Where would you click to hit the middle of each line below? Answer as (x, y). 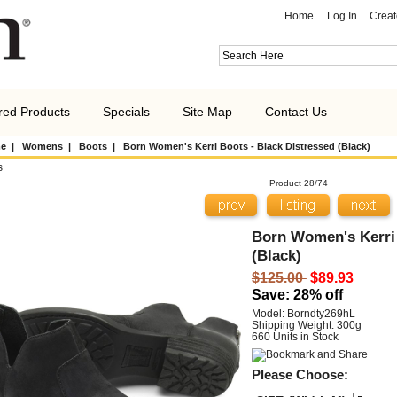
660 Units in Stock (295, 337)
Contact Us (296, 112)
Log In (342, 15)
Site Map (207, 112)
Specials (126, 112)
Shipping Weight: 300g (306, 325)
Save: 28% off (297, 295)
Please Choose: (300, 374)
